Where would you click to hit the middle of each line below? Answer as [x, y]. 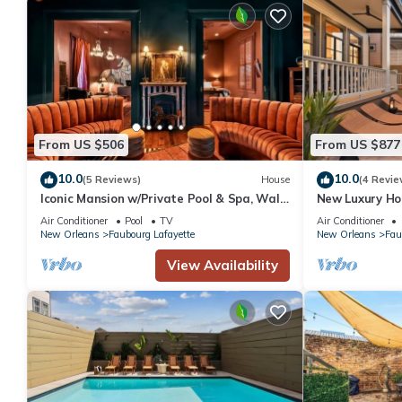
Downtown [71, 214]
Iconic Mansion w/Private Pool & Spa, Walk [163, 198]
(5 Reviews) [112, 180]
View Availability [222, 265]
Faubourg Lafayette [152, 234]
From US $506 [81, 145]
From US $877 [357, 145]
